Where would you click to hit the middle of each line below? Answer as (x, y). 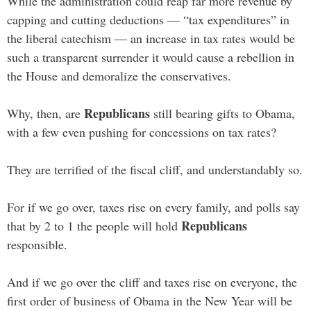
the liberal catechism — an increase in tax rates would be (151, 38)
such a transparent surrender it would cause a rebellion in (151, 57)
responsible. (37, 244)
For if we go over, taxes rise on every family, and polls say (153, 207)
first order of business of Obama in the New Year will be (150, 300)
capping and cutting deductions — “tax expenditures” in (148, 19)
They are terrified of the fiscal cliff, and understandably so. (155, 169)
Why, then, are (45, 113)
